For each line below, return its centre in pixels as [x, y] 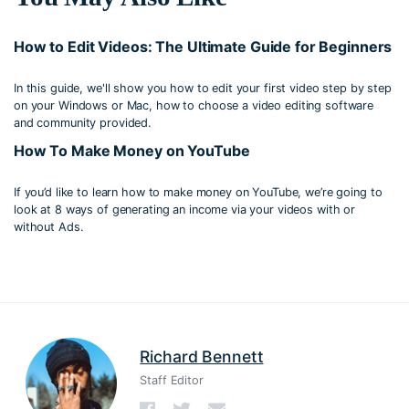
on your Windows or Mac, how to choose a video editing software [194, 105]
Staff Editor [172, 381]
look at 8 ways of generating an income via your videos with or [185, 210]
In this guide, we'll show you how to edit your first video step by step [203, 88]
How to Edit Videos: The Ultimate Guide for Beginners [203, 46]
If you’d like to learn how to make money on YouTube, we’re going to [198, 193]
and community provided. [83, 122]
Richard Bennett [202, 356]
